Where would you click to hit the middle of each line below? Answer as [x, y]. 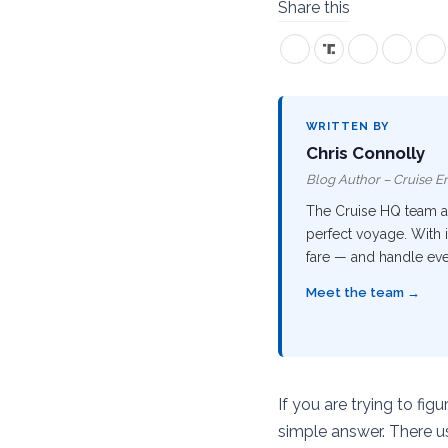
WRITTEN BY [347, 126]
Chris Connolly [365, 153]
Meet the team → [362, 292]
